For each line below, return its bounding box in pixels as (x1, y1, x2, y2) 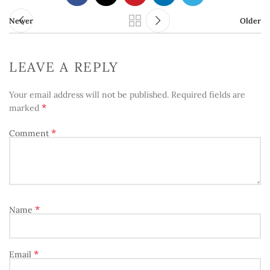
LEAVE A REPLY (9, 58, 119, 75)
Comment (9, 128, 51, 139)
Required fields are (171, 89, 245, 100)
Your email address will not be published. (9, 89, 169, 100)
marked (9, 102, 42, 113)
